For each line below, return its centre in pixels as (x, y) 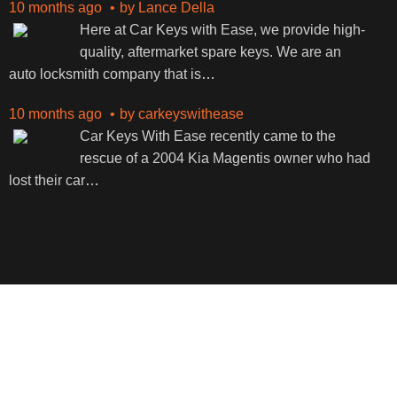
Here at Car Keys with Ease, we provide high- (222, 30)
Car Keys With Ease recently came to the (207, 136)
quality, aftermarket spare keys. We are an (210, 52)
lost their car (47, 180)
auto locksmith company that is (105, 74)
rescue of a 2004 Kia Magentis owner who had (225, 158)
